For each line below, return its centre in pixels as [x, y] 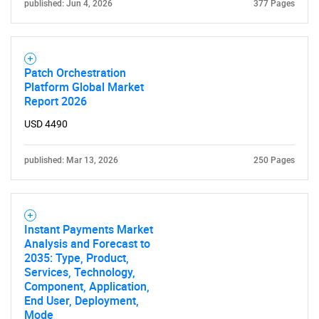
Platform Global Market [84, 87]
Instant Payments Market [89, 229]
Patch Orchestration [75, 73]
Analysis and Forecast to [87, 244]
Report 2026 [56, 101]
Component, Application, [87, 286]
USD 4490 [46, 124]
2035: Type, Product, [77, 258]
